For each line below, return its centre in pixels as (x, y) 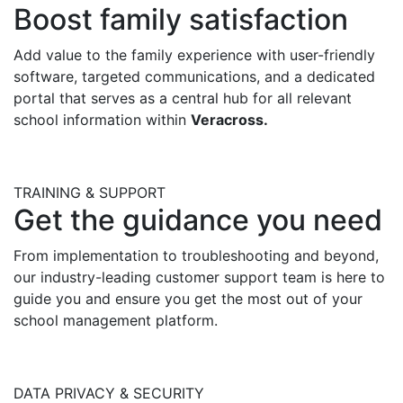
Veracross (227, 120)
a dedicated (335, 77)
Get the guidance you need (198, 220)
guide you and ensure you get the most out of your (188, 299)
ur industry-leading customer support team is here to (204, 278)
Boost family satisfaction (181, 20)
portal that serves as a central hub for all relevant (183, 99)
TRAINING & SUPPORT (90, 193)
